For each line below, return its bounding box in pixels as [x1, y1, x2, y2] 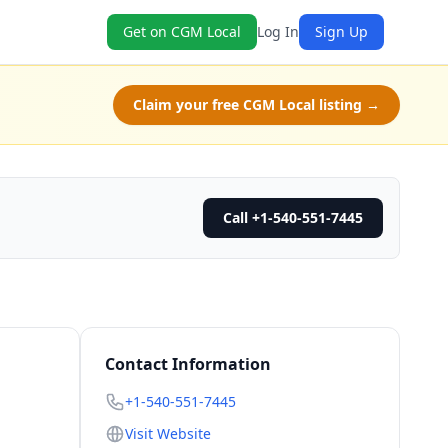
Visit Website [125, 424, 211, 443]
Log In [257, 22, 299, 41]
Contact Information [105, 353, 271, 375]
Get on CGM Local [123, 22, 241, 41]
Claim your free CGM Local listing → [133, 95, 380, 114]
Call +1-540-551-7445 [223, 208, 363, 227]
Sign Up [315, 22, 368, 41]
